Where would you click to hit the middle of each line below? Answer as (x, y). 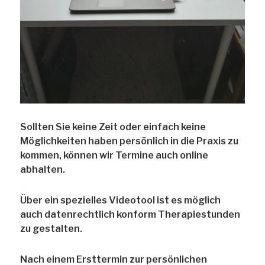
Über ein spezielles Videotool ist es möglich (121, 201)
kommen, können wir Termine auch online (114, 156)
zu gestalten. (51, 229)
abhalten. (43, 170)
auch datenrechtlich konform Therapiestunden (130, 215)
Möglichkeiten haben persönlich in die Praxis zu (130, 141)
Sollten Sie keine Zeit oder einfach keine (113, 127)
